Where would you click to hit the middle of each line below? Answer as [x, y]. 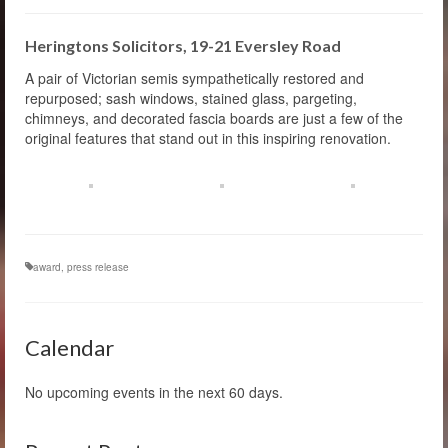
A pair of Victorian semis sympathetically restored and [194, 77]
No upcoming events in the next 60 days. [154, 391]
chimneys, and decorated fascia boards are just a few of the [214, 117]
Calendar [69, 347]
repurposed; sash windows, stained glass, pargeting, [191, 97]
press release [98, 266]
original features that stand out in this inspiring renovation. [208, 137]
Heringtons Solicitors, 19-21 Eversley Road [183, 45]
